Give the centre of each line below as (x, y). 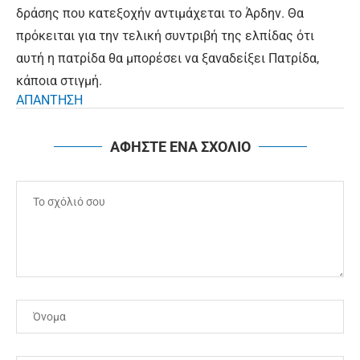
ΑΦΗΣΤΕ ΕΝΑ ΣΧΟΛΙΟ (180, 147)
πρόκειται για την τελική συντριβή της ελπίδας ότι (165, 36)
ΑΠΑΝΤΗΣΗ (49, 100)
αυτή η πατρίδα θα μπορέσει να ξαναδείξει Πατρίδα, (168, 59)
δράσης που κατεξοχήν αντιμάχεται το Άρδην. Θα (160, 14)
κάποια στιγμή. (59, 81)
